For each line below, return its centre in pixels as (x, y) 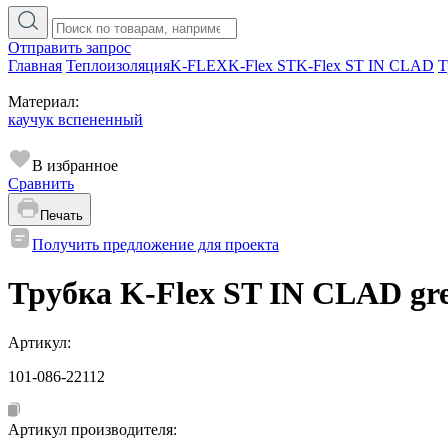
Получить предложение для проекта (155, 244)
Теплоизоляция (118, 65)
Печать (61, 215)
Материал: (43, 101)
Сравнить (41, 183)
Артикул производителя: (94, 429)
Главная (35, 65)
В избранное (75, 165)
